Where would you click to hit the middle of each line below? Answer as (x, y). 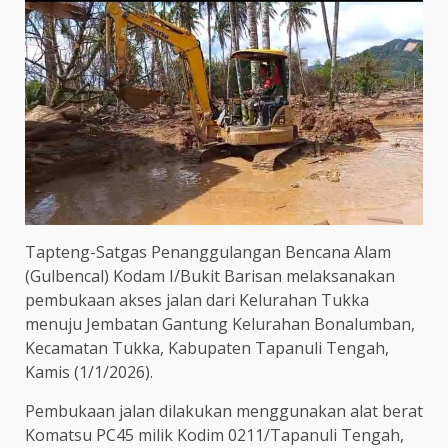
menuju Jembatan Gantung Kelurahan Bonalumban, (220, 324)
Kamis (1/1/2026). (89, 372)
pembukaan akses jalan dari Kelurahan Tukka (197, 300)
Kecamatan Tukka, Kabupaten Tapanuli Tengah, (207, 348)
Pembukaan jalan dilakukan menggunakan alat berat (224, 411)
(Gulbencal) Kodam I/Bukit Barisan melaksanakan (210, 276)
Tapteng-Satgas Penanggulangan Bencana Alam (208, 252)
